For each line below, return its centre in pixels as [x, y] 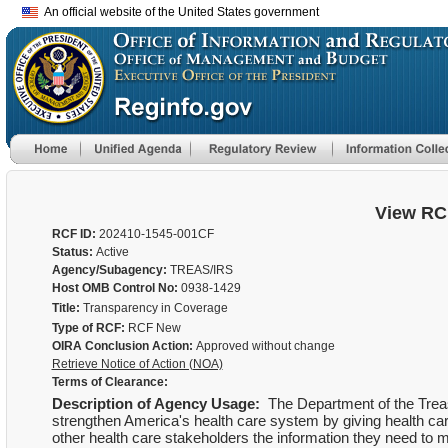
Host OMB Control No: [116, 288]
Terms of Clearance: [109, 382]
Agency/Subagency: [110, 270]
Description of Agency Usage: [157, 403]
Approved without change [263, 346]
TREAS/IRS [201, 270]
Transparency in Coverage [155, 308]
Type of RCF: [89, 328]
